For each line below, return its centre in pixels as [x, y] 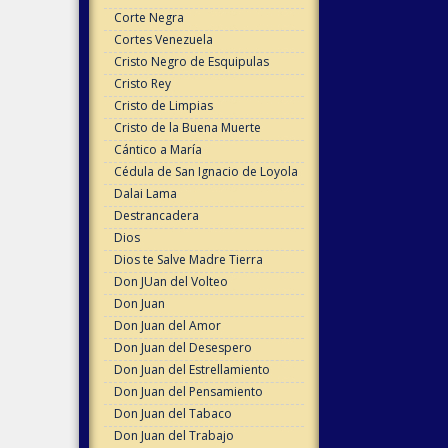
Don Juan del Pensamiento [188, 392]
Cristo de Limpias [163, 106]
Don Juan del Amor [167, 326]
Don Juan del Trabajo [173, 436]
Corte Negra [148, 18]
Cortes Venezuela [163, 40]
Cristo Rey [142, 84]
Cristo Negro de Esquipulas [191, 62]
